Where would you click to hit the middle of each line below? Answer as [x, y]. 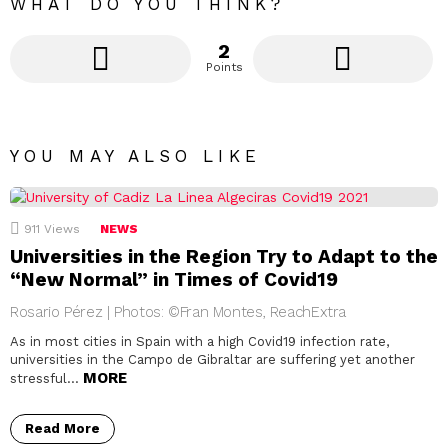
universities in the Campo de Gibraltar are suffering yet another [212, 360]
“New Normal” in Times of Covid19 [174, 280]
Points [224, 67]
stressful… [46, 379]
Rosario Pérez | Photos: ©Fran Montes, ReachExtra [178, 312]
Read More [62, 429]
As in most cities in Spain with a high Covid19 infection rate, [199, 342]
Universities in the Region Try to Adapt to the [224, 257]
